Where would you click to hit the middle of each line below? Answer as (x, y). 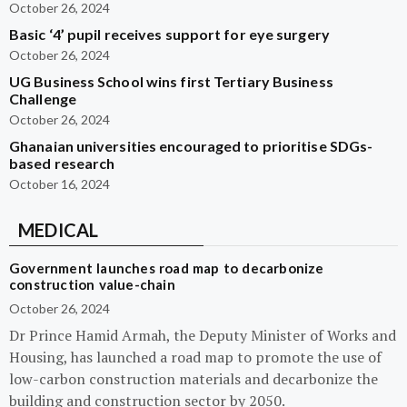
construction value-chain (92, 284)
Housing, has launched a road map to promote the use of (195, 357)
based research (62, 163)
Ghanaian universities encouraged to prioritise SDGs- (191, 146)
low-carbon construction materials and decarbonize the (194, 379)
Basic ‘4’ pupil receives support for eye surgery (169, 34)
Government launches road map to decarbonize (167, 268)
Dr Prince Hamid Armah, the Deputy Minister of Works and (203, 335)
